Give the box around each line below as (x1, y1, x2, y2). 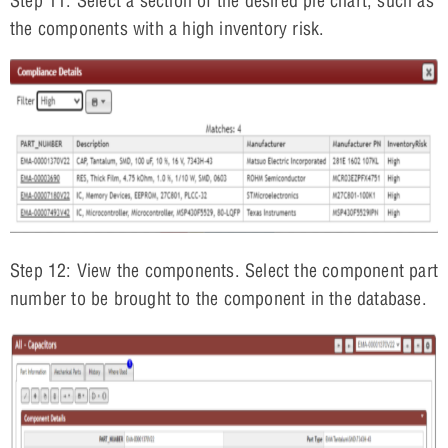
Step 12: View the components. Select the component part (10, 258, 439, 282)
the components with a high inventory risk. (10, 16, 325, 40)
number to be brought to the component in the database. (10, 286, 427, 310)
